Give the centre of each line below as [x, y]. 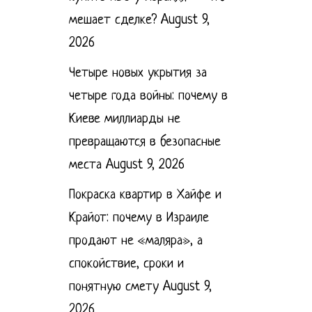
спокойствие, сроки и [126, 264]
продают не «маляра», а [135, 241]
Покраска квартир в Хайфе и [145, 195]
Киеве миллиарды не [124, 119]
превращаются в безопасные [145, 142]
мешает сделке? [112, 21]
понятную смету [114, 287]
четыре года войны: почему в [148, 96]
